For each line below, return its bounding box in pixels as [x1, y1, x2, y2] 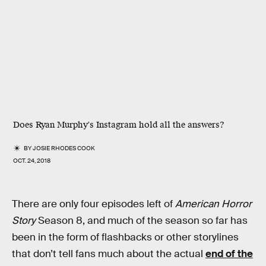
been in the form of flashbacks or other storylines [12, 231, 239, 243]
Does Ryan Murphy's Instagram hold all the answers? [13, 119, 224, 131]
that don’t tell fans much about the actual [12, 248, 205, 260]
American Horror [175, 198, 252, 210]
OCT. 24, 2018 [13, 157, 50, 164]
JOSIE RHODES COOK [33, 144, 96, 152]
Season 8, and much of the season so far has [36, 214, 248, 227]
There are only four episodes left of [12, 198, 175, 210]
